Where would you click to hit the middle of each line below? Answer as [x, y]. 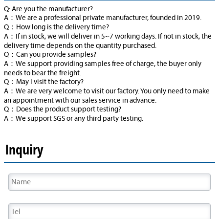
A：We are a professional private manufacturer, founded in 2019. [103, 19]
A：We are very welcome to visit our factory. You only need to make [107, 92]
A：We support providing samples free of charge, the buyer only [103, 65]
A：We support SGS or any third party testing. [74, 119]
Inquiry [24, 149]
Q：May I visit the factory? [44, 83]
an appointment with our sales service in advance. [80, 101]
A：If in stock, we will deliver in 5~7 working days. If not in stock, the [108, 37]
